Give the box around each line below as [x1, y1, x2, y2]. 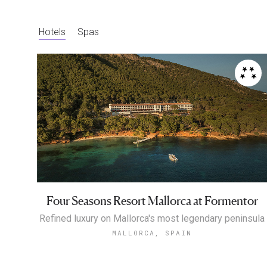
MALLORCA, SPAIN [112, 228, 193, 238]
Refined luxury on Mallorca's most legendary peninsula [39, 213, 265, 225]
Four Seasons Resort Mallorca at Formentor [46, 194, 258, 209]
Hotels [39, 26, 66, 38]
